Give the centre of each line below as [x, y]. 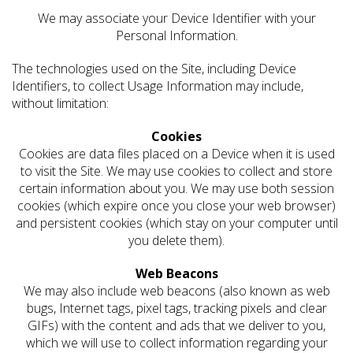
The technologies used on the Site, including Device [154, 69]
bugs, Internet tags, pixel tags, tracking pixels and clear [176, 308]
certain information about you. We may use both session [176, 189]
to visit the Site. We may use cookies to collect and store [176, 171]
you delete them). [176, 241]
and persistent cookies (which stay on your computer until [176, 223]
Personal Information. [176, 36]
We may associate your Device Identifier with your [176, 19]
